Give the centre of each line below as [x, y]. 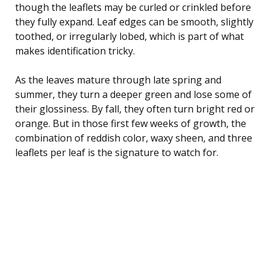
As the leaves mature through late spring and [118, 80]
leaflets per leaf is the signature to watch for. [117, 152]
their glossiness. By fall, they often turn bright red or [135, 109]
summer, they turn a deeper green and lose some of [133, 94]
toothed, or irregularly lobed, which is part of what [129, 36]
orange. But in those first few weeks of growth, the [131, 123]
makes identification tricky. [75, 51]
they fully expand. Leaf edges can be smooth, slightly [134, 21]
